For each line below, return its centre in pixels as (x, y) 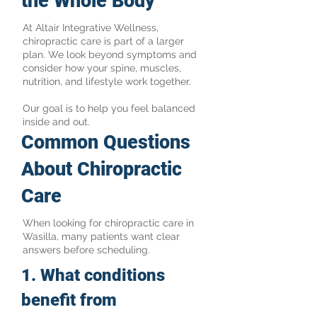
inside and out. (56, 122)
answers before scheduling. (86, 250)
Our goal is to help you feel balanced (109, 108)
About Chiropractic (102, 169)
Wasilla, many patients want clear (101, 236)
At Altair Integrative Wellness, (91, 28)
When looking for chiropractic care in (108, 223)
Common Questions (106, 142)
